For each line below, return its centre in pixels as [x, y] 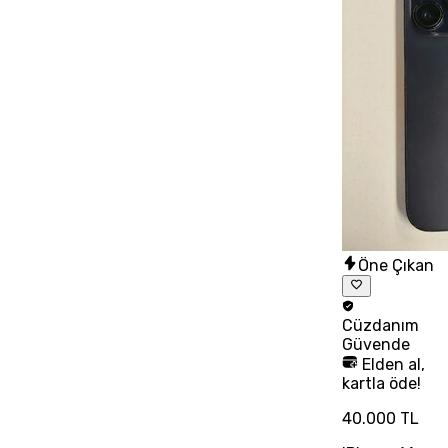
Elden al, [391, 365]
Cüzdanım [380, 326]
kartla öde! [381, 384]
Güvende [375, 345]
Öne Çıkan [395, 265]
